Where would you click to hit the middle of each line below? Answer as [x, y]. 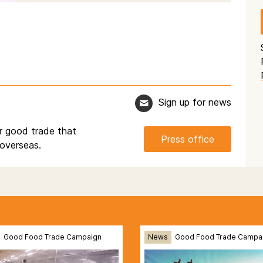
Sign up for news [195, 102]
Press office [187, 139]
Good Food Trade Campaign [52, 237]
